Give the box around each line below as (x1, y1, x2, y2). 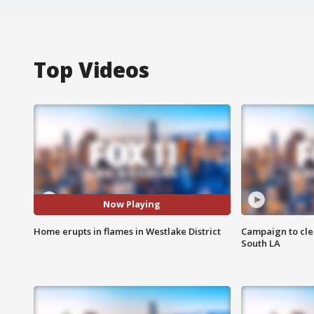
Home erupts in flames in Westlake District (34, 224, 221, 238)
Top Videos (34, 55, 149, 84)
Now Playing (103, 198, 161, 211)
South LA (240, 236, 280, 250)
